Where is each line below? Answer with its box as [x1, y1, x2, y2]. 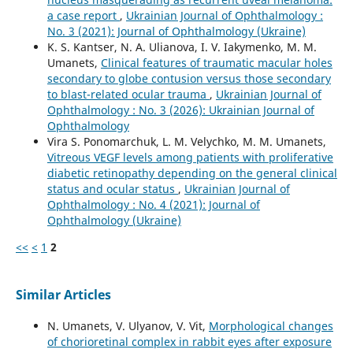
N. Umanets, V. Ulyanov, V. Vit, [46, 318, 209, 333]
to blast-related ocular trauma [46, 86, 210, 102]
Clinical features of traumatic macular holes [100, 54, 333, 70]
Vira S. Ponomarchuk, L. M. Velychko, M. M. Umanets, [46, 133, 326, 149]
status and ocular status [46, 180, 178, 196]
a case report [46, 7, 120, 23]
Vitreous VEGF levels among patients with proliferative [46, 149, 333, 165]
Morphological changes [208, 318, 333, 333]
